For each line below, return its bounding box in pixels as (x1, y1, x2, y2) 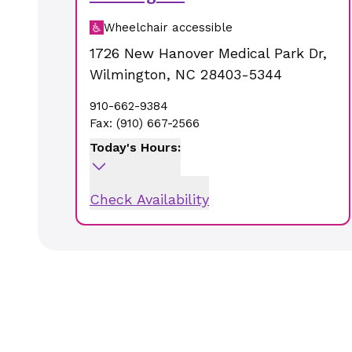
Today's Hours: (90, 140, 181, 155)
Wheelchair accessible (104, 20, 233, 35)
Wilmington (90, 66, 167, 82)
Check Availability (90, 191, 209, 207)
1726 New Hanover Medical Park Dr (90, 45, 323, 61)
